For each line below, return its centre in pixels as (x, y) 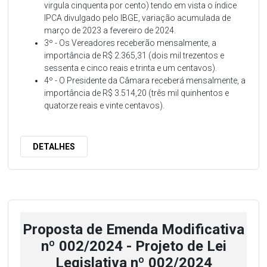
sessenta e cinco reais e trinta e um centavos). (131, 68)
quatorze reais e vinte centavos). (105, 105)
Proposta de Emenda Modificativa (133, 229)
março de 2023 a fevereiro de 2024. (110, 30)
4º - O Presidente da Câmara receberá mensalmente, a (145, 80)
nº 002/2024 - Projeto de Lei (133, 246)
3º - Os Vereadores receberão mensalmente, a (131, 43)
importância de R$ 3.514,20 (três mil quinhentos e (137, 93)
